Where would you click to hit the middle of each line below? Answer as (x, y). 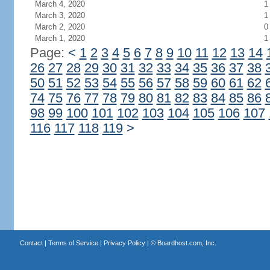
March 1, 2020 (60, 38)
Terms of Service (73, 243)
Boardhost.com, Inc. (187, 243)
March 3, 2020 (60, 15)
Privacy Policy (124, 243)
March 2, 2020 (60, 27)
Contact (31, 243)
